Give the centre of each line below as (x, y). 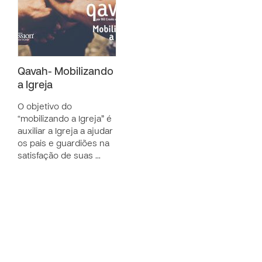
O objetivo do (45, 107)
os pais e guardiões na (63, 144)
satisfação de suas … (59, 156)
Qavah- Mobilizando (65, 72)
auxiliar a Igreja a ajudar (65, 132)
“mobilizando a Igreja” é (65, 119)
